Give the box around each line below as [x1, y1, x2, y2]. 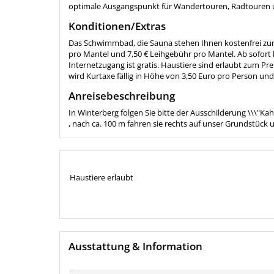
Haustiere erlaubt [69, 172, 133, 183]
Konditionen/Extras [68, 18, 166, 33]
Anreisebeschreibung [68, 88, 175, 103]
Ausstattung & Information [68, 239, 202, 253]
